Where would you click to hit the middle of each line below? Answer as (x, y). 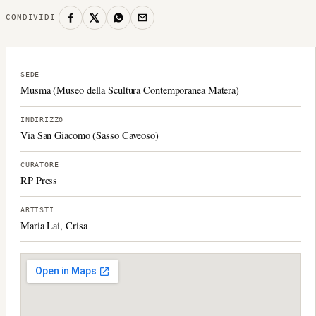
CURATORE (40, 164)
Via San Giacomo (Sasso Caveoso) (90, 135)
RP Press (39, 180)
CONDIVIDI (31, 18)
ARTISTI (37, 209)
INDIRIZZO (42, 119)
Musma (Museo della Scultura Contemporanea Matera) (130, 90)
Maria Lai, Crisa (54, 225)
